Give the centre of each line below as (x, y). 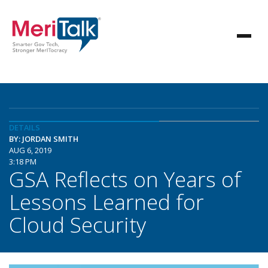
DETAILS (25, 127)
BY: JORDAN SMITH (44, 139)
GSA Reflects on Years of (125, 179)
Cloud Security (77, 224)
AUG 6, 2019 (30, 150)
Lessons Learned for (106, 202)
